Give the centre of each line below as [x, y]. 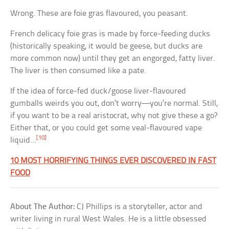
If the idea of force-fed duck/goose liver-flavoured [98, 91]
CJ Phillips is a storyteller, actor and [139, 207]
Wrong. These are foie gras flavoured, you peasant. [99, 13]
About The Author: [43, 207]
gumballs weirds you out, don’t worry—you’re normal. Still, [114, 103]
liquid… [24, 140]
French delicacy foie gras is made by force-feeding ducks [110, 34]
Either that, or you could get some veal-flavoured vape [106, 128]
